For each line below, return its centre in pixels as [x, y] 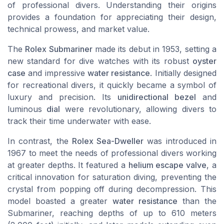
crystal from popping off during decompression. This [112, 189]
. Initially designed [183, 73]
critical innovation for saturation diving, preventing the [112, 177]
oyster [204, 61]
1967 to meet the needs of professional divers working [112, 153]
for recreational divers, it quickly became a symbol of [112, 85]
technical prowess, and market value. [78, 29]
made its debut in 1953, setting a [154, 49]
